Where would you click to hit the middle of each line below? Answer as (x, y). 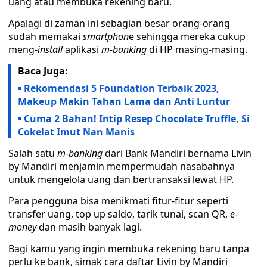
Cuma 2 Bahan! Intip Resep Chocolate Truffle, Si (137, 119)
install (50, 49)
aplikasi (82, 49)
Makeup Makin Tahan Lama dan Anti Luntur (124, 101)
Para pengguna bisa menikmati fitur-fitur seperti (118, 201)
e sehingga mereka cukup (187, 36)
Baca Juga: (43, 71)
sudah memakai (46, 36)
